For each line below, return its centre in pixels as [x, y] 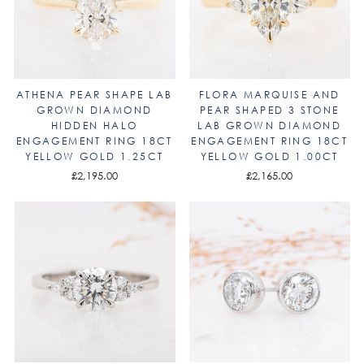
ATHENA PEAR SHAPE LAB [95, 94]
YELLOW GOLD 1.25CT [95, 156]
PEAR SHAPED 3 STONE [269, 110]
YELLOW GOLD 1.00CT [269, 156]
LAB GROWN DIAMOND [270, 125]
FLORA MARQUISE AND [269, 94]
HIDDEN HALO [95, 125]
